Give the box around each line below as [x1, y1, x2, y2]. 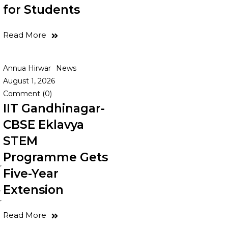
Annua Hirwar [3, 64, 51, 73]
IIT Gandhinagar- [3, 101, 105, 116]
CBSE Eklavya [3, 118, 84, 132]
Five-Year [3, 166, 59, 181]
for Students [3, 3, 80, 17]
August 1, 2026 [3, 76, 55, 85]
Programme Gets [3, 150, 108, 164]
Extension [3, 183, 64, 197]
